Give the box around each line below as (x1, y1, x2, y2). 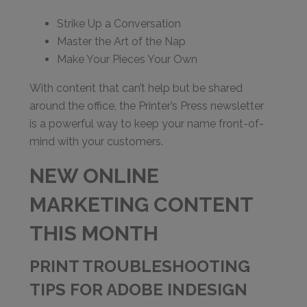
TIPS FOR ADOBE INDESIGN (29, 280, 248, 299)
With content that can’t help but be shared (29, 82, 243, 95)
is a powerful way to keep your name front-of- (29, 117, 265, 130)
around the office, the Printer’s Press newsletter (29, 99, 265, 112)
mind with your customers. (29, 135, 164, 148)
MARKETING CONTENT (29, 193, 254, 217)
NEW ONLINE (29, 164, 160, 188)
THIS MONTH (29, 221, 159, 245)
